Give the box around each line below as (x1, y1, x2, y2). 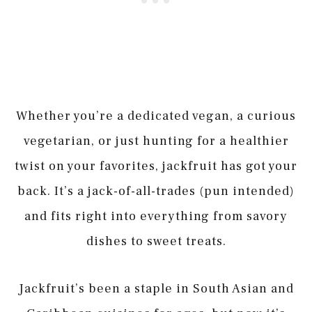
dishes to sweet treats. (86, 233, 226, 250)
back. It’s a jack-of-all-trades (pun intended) (17, 183, 295, 200)
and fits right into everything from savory (24, 208, 288, 225)
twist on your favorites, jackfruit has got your (15, 158, 297, 175)
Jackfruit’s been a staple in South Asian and (18, 280, 294, 297)
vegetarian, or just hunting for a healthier (23, 133, 289, 150)
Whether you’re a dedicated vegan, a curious (16, 108, 296, 125)
